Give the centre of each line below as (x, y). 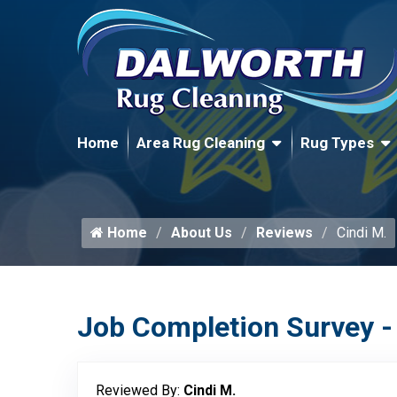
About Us (202, 233)
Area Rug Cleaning (201, 143)
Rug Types (337, 143)
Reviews (284, 233)
